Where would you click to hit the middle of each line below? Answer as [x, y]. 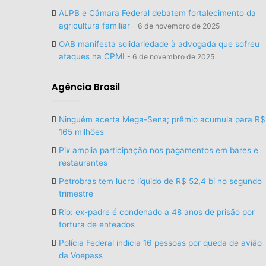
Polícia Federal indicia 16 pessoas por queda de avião [160, 243]
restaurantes [83, 162]
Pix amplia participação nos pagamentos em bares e [159, 150]
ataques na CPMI [92, 56]
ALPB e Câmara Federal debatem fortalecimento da [157, 13]
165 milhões [81, 132]
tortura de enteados [97, 224]
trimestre [76, 193]
